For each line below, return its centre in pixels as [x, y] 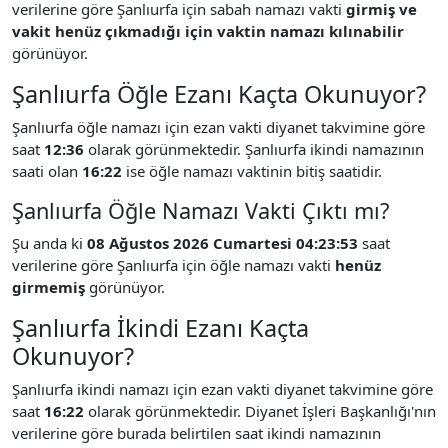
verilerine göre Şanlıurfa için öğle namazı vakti [173, 264]
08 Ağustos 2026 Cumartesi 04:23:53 [222, 242]
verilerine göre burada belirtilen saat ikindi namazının [196, 432]
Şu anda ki [49, 242]
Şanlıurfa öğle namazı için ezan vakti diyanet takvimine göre [218, 126]
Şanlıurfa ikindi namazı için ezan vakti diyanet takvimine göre [222, 388]
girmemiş [48, 286]
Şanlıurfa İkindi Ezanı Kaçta [160, 327]
